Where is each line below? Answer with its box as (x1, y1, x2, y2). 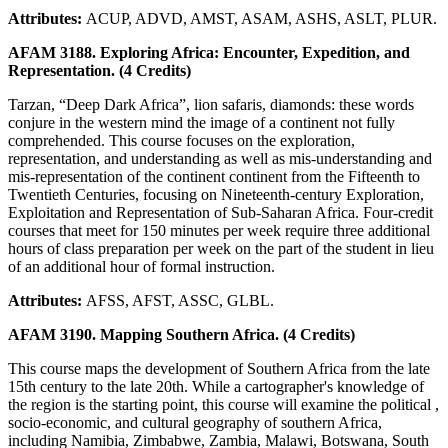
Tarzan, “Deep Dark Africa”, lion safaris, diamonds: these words (8, 95, 414, 113)
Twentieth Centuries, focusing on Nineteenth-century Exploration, (8, 185, 424, 203)
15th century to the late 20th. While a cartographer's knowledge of (8, 377, 424, 395)
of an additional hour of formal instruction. (8, 257, 275, 275)
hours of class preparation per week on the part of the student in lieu (8, 239, 434, 257)
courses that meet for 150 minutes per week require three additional (8, 221, 430, 239)
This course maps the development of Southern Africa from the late (8, 359, 430, 377)
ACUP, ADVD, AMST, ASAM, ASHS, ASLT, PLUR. (86, 9, 437, 27)
